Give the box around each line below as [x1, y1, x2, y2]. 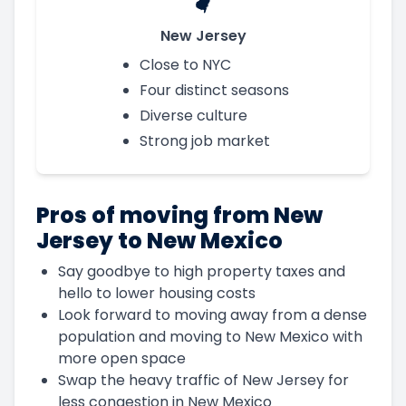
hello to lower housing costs [58, 282, 256, 304]
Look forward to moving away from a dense [58, 304, 367, 325]
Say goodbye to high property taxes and [58, 260, 345, 282]
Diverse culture [139, 104, 247, 126]
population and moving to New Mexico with [58, 325, 362, 347]
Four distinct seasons [139, 79, 289, 101]
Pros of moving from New [36, 199, 323, 230]
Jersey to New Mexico [36, 225, 283, 256]
